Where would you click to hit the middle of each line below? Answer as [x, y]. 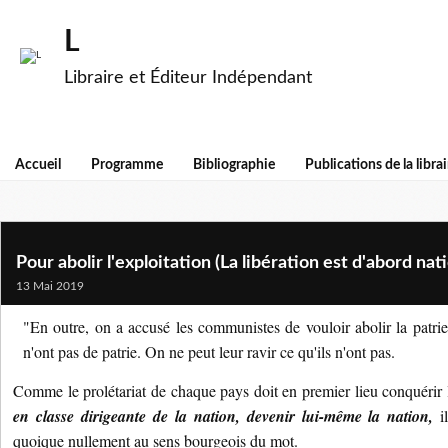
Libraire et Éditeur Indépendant [188, 78]
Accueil [38, 165]
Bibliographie [234, 165]
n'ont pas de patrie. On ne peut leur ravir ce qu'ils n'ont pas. [209, 351]
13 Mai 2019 [50, 286]
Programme [127, 165]
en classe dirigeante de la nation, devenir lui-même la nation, [223, 416]
